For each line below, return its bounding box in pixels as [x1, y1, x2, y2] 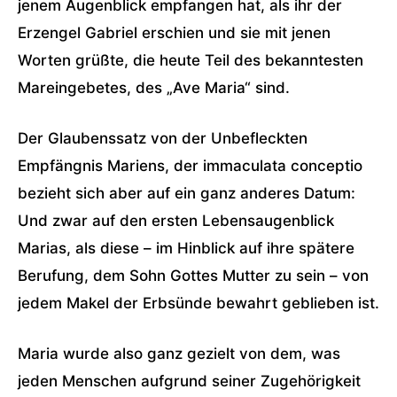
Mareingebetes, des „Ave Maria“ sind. [18, 79, 290, 97]
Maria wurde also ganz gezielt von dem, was [18, 345, 340, 362]
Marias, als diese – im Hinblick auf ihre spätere [18, 239, 354, 257]
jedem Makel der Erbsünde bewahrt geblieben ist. [18, 294, 379, 312]
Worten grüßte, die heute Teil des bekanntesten [18, 51, 363, 69]
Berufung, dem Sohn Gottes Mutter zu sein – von [18, 267, 369, 284]
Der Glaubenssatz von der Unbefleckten [18, 129, 307, 147]
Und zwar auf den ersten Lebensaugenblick [18, 212, 334, 230]
